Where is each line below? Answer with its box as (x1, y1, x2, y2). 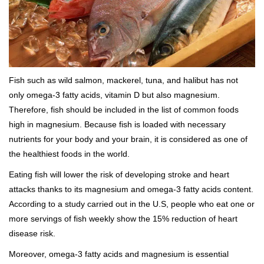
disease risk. (9, 228, 55, 238)
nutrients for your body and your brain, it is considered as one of (9, 134, 247, 144)
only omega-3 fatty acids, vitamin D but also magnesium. (9, 90, 220, 100)
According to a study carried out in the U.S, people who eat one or (9, 199, 255, 209)
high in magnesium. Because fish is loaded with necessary (9, 119, 226, 129)
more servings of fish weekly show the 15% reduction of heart (9, 213, 237, 223)
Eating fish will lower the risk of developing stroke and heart (9, 169, 229, 179)
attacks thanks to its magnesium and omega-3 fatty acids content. (9, 184, 253, 194)
